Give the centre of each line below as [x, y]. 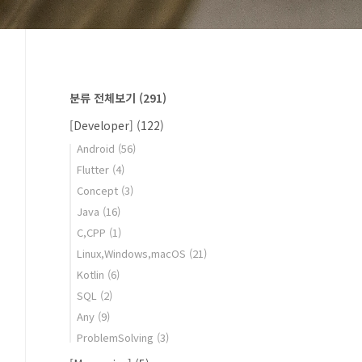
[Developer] [103, 125]
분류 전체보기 [104, 98]
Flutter [95, 169]
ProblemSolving [117, 337]
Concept [99, 190]
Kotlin [92, 274]
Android [97, 148]
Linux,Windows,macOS [133, 253]
